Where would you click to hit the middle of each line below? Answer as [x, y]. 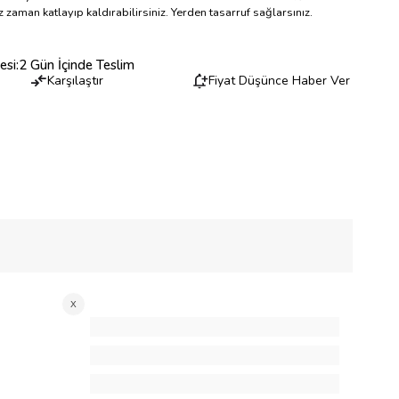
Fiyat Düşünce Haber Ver [280, 81]
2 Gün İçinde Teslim [77, 65]
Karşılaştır [75, 81]
